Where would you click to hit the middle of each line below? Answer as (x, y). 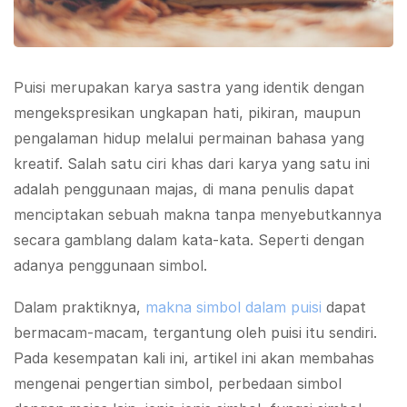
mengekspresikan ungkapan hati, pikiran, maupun (187, 113)
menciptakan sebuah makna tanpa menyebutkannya (198, 215)
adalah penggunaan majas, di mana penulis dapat (184, 189)
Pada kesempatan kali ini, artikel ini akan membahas (194, 357)
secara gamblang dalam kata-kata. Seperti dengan (189, 240)
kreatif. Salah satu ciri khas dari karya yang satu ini (192, 164)
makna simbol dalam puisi (233, 307)
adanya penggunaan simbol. (110, 266)
